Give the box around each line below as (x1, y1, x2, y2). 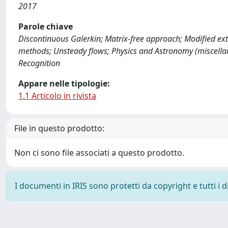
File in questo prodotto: (14, 123, 104, 134)
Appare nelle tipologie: (18, 78, 110, 89)
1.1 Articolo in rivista (18, 90, 96, 101)
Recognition (18, 58, 60, 69)
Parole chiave (18, 21, 73, 32)
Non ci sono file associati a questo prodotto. (14, 147, 184, 158)
